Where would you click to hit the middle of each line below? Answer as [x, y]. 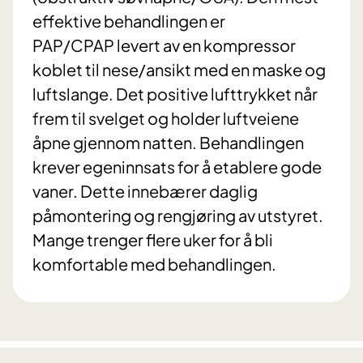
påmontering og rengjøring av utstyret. [178, 216]
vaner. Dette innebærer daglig [145, 191]
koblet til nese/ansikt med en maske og [179, 70]
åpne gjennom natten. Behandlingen [168, 143]
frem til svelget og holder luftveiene [166, 118]
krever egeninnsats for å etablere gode [177, 167]
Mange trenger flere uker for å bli [153, 240]
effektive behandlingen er [129, 21]
